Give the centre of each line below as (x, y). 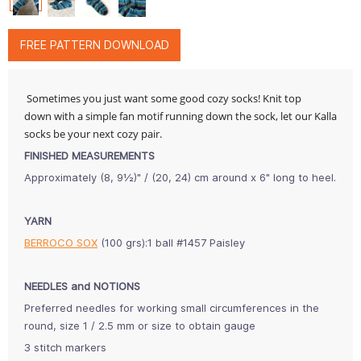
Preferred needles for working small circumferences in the (172, 307)
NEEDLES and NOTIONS (82, 286)
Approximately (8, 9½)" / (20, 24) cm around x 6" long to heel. (180, 177)
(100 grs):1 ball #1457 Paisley (171, 242)
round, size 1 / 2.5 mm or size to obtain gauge (140, 325)
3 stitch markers (65, 347)
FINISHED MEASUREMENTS (89, 155)
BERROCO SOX (61, 242)
